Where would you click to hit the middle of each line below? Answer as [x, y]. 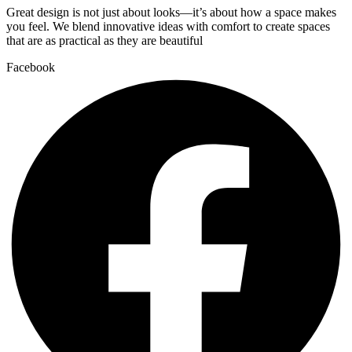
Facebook [31, 67]
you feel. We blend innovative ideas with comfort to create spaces [168, 26]
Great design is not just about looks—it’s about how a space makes [171, 12]
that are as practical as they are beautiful [104, 40]
